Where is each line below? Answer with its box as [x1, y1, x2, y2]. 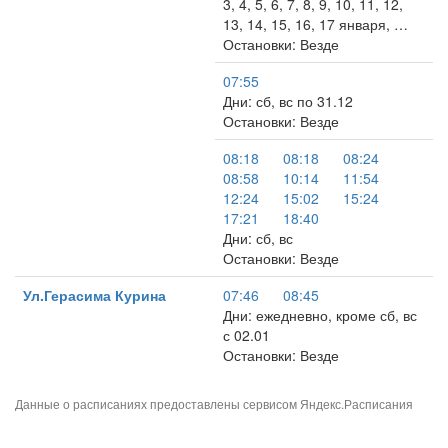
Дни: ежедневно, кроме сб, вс [223, 305, 417, 325]
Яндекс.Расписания [300, 395, 413, 412]
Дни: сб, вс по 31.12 [223, 91, 353, 111]
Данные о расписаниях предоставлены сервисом [15, 395, 300, 412]
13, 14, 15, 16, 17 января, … [223, 14, 408, 34]
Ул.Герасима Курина [23, 285, 166, 305]
